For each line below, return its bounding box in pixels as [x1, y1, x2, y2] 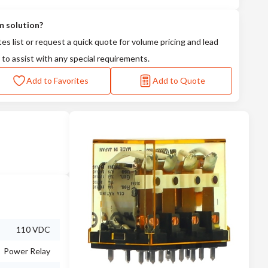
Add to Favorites [26, 75, 89, 86]
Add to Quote [152, 75, 205, 86]
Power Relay [4, 246, 50, 256]
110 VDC [16, 224, 50, 234]
